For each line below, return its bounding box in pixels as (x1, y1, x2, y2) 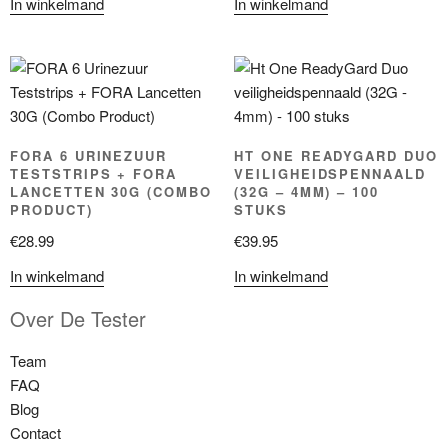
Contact (10, 422, 61, 444)
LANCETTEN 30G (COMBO (10, 182, 212, 202)
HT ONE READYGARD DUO (234, 146, 438, 166)
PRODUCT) (10, 200, 93, 220)
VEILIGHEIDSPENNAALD (234, 164, 427, 184)
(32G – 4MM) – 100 (234, 182, 380, 202)
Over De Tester (10, 304, 146, 334)
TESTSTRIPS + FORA (10, 164, 178, 184)
